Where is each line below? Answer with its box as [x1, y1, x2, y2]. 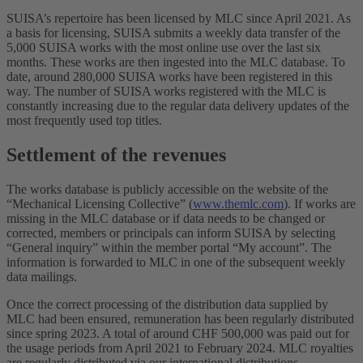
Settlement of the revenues [6, 143, 226, 165]
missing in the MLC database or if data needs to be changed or [6, 211, 325, 225]
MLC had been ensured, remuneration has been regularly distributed [6, 311, 354, 326]
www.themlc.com [193, 196, 284, 211]
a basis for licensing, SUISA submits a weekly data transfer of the [6, 25, 340, 40]
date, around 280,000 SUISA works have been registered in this [6, 69, 332, 83]
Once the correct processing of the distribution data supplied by [6, 297, 328, 311]
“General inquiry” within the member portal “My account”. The [6, 240, 331, 254]
